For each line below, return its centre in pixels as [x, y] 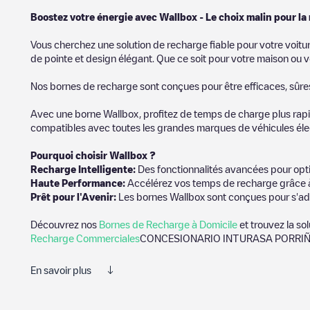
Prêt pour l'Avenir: [74, 197]
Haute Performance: [79, 183]
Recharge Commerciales [85, 238]
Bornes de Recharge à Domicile [168, 224]
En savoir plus [61, 270]
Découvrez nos [65, 224]
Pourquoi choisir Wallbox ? [93, 155]
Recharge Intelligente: [84, 169]
